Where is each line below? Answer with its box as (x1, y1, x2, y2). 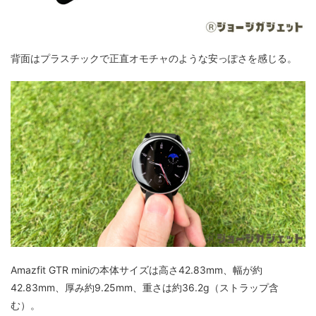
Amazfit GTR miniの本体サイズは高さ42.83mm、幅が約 (11, 263, 262, 276)
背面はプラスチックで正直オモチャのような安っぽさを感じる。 (11, 51, 297, 64)
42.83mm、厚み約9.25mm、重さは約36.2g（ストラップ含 (11, 281, 279, 293)
